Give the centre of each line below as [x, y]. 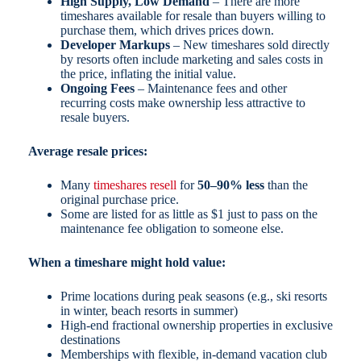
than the [286, 185]
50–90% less [230, 185]
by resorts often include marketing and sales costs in [191, 59]
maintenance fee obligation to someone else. [172, 228]
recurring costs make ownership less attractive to [183, 102]
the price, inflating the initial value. [148, 73]
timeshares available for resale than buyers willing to [193, 15]
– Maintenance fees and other [210, 88]
